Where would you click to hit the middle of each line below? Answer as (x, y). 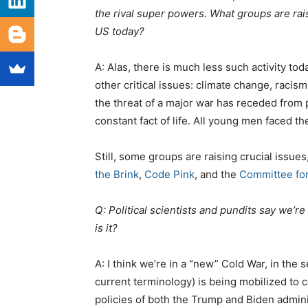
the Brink (117, 175)
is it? (106, 228)
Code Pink (169, 175)
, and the (217, 175)
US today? (120, 32)
